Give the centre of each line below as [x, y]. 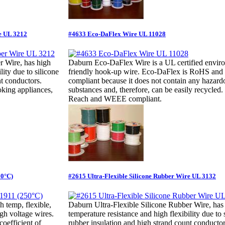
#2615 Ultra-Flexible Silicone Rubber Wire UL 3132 [142, 176]
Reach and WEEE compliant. [115, 99]
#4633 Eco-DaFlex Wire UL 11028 [117, 34]
